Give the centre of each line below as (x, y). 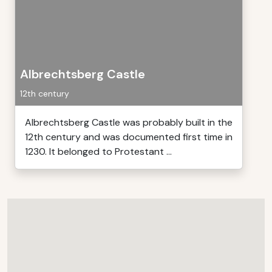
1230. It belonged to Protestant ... (98, 151)
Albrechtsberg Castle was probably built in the (129, 122)
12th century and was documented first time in (129, 137)
